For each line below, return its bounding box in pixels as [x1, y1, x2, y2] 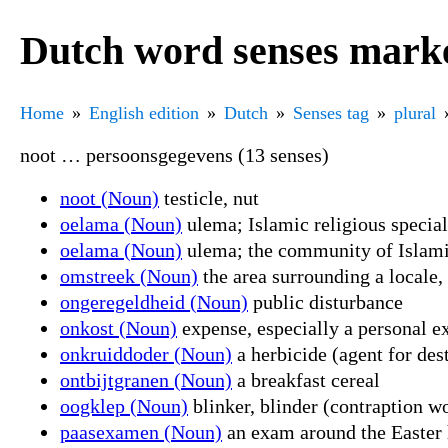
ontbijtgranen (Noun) [60, 368, 232, 391]
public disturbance [248, 290, 403, 313]
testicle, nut [159, 186, 259, 209]
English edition [89, 102, 199, 123]
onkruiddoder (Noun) [60, 342, 232, 365]
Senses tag [293, 102, 369, 123]
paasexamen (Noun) [60, 420, 222, 443]
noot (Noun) [60, 186, 159, 209]
